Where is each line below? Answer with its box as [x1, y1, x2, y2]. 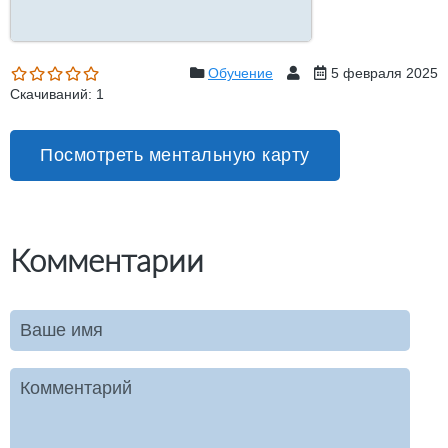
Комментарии [10, 241, 204, 280]
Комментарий [20, 378, 132, 399]
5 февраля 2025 [331, 65, 438, 82]
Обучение [208, 65, 273, 82]
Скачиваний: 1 [10, 86, 104, 103]
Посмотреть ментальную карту [40, 145, 310, 166]
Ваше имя [20, 320, 103, 341]
